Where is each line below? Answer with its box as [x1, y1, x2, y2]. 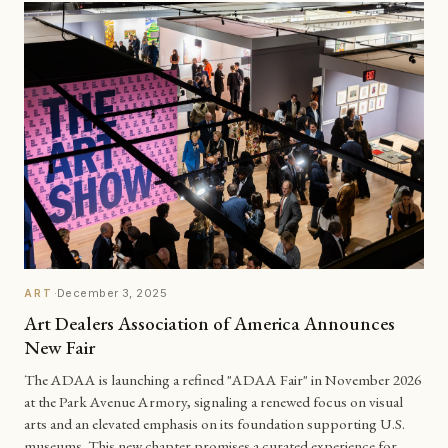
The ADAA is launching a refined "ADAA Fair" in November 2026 [24, 370, 421, 391]
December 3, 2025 [57, 286, 168, 301]
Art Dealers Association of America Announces [24, 310, 395, 336]
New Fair [24, 334, 95, 360]
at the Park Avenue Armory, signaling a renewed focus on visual [24, 392, 403, 413]
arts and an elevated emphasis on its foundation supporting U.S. [24, 414, 405, 435]
